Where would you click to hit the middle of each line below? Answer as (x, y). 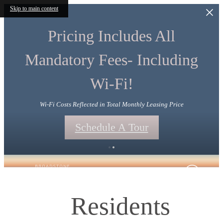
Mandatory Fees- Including (111, 60)
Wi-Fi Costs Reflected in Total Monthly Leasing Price (111, 104)
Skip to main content (34, 8)
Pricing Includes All (111, 36)
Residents (120, 206)
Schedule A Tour (111, 127)
